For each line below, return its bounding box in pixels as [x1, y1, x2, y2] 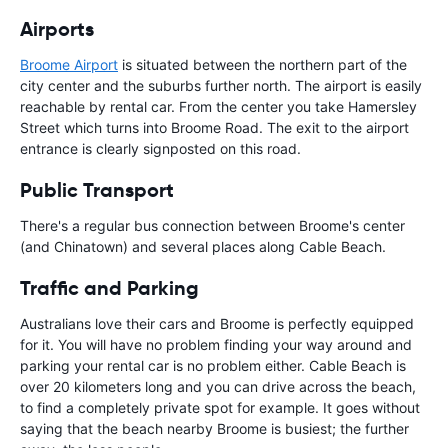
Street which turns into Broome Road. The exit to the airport [20, 118, 409, 136]
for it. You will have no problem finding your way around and [20, 335, 412, 353]
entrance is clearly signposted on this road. [20, 139, 301, 157]
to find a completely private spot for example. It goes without [20, 398, 420, 416]
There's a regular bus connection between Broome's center [20, 216, 405, 234]
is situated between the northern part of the [118, 55, 407, 73]
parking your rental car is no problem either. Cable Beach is [20, 356, 406, 374]
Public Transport [20, 176, 174, 203]
